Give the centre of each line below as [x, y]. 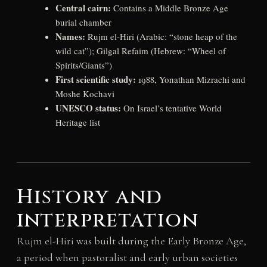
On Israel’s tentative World [171, 108]
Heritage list [77, 122]
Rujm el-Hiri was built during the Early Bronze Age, [131, 241]
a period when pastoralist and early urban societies [127, 258]
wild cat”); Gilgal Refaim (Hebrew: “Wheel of [140, 50]
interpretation [107, 221]
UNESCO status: [88, 108]
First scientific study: [95, 79]
